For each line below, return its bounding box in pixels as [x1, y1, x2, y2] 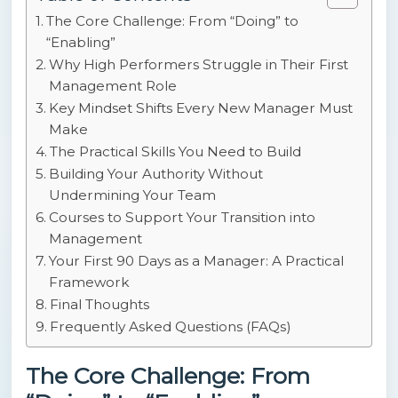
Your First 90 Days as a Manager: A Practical [49, 252, 345, 270]
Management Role [49, 77, 178, 95]
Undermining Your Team [49, 187, 217, 204]
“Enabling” [46, 34, 116, 52]
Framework [49, 274, 131, 291]
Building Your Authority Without [49, 165, 264, 183]
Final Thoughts [50, 296, 150, 314]
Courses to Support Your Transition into [49, 209, 316, 227]
